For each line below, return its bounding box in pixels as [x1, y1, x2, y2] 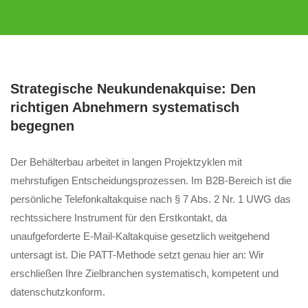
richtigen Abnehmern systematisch [10, 100, 239, 115]
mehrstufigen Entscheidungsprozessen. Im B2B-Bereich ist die [10, 175, 291, 187]
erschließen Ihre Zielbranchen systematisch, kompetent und [10, 267, 278, 280]
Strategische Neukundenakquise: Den [10, 81, 256, 97]
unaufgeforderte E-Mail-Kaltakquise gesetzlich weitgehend [10, 230, 269, 243]
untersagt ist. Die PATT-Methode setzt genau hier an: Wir [10, 249, 264, 261]
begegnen [10, 118, 74, 134]
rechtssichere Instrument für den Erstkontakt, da [10, 212, 227, 224]
